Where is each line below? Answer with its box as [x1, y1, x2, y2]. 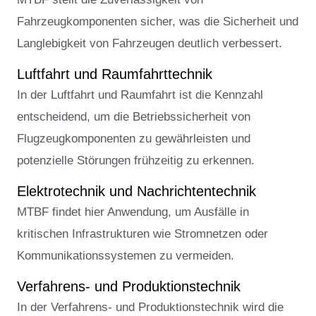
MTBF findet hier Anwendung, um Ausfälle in [17, 205, 249, 219]
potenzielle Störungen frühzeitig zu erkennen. [17, 153, 255, 167]
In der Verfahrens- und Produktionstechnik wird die [17, 300, 284, 315]
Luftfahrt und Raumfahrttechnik [17, 66, 212, 82]
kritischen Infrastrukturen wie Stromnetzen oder [17, 227, 268, 241]
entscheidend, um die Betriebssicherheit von [17, 109, 250, 123]
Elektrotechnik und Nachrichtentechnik [17, 183, 256, 200]
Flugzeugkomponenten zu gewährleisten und [17, 131, 250, 145]
